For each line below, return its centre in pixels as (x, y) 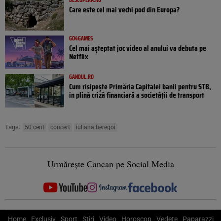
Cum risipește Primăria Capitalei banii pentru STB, (140, 86)
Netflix (79, 56)
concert (60, 127)
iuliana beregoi (96, 127)
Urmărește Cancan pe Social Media (110, 164)
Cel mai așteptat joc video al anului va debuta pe (138, 48)
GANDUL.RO (81, 76)
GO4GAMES (81, 38)
